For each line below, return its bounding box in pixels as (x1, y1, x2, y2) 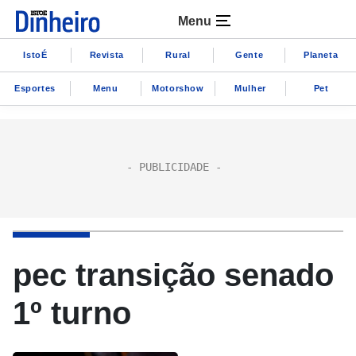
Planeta (303, 49, 339, 60)
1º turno (13, 296, 131, 331)
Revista (89, 49, 124, 60)
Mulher (234, 83, 266, 93)
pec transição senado (13, 257, 334, 292)
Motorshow (152, 83, 204, 93)
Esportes (14, 83, 56, 93)
